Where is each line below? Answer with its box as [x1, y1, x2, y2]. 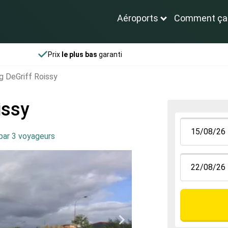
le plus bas [62, 50, 98, 59]
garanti [97, 50, 123, 59]
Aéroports [117, 13, 159, 24]
